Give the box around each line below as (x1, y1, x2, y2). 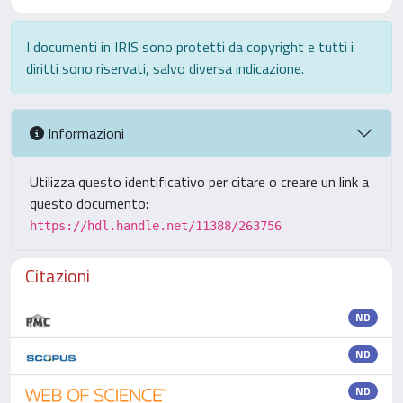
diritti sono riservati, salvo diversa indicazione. (26, 58, 304, 79)
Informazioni (44, 121, 124, 144)
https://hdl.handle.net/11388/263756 (30, 219, 282, 233)
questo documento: (30, 193, 148, 214)
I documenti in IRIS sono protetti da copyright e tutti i (26, 36, 354, 58)
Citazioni (25, 262, 90, 290)
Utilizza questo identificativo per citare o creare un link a (30, 171, 369, 193)
